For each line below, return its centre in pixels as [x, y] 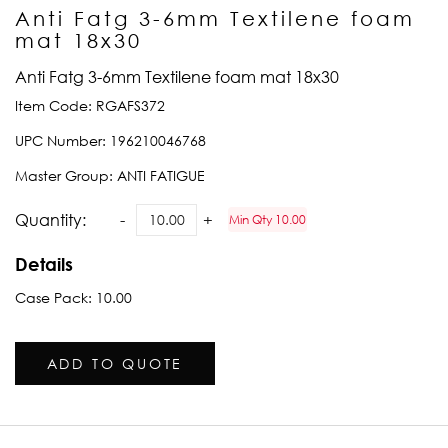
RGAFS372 [130, 106]
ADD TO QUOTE [115, 364]
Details [44, 264]
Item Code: [55, 106]
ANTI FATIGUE [161, 176]
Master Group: [66, 176]
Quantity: [50, 219]
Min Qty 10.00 [267, 220]
